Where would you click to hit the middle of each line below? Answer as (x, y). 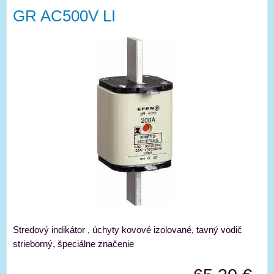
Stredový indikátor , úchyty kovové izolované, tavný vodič (128, 230)
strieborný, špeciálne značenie (73, 244)
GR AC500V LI (64, 16)
